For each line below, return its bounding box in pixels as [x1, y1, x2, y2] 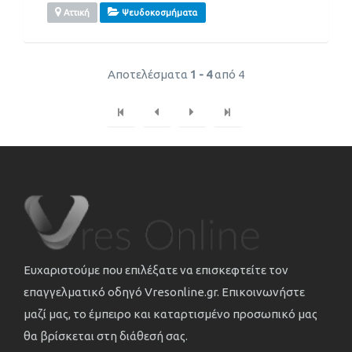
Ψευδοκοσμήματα [119, 8, 198, 18]
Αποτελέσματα [108, 67, 190, 81]
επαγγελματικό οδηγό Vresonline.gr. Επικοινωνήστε [24, 285, 305, 299]
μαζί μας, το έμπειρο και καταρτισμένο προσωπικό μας [24, 307, 317, 321]
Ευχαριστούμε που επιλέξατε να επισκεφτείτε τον [24, 263, 288, 277]
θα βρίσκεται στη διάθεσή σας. [24, 329, 188, 343]
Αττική [61, 8, 90, 18]
